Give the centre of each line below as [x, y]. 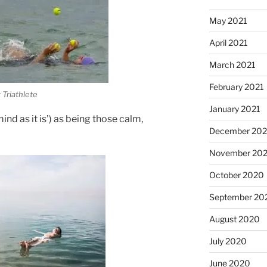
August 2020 [234, 219]
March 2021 [232, 64]
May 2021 [228, 20]
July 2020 [228, 241]
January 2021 [235, 108]
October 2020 [236, 175]
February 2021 [236, 86]
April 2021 [228, 42]
